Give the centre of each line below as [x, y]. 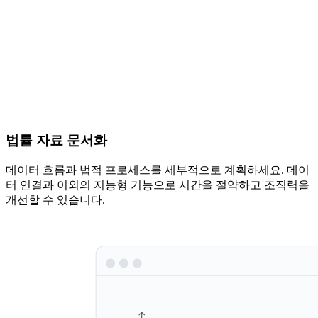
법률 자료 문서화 [56, 141]
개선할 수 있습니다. [55, 200]
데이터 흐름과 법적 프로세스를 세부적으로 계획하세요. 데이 [158, 170]
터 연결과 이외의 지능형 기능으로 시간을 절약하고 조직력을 [158, 185]
